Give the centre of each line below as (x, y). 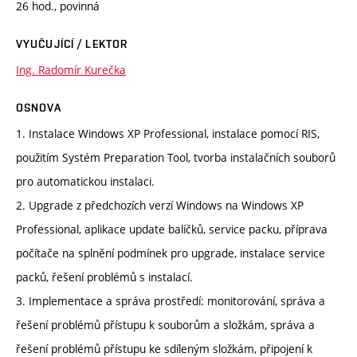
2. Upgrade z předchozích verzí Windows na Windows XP (160, 206)
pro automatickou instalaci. (85, 182)
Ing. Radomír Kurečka (71, 70)
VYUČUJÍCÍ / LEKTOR (72, 44)
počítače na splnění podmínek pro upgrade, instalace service (171, 253)
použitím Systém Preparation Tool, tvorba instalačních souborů (176, 158)
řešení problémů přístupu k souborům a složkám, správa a (165, 325)
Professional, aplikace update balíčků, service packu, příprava (172, 229)
